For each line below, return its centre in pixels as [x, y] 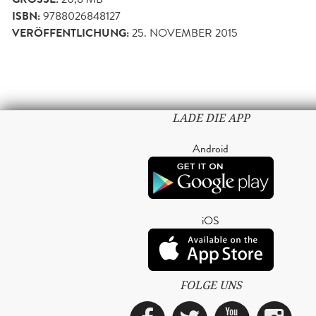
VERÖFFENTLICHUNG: [71, 33]
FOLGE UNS [211, 285]
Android [211, 148]
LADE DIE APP [211, 118]
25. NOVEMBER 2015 [185, 32]
